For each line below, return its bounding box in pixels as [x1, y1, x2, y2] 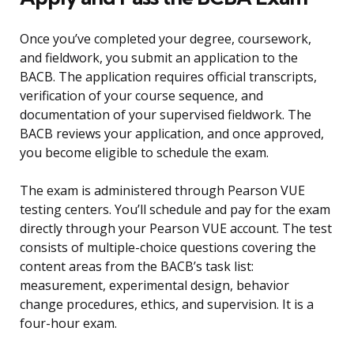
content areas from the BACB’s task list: [20, 258, 254, 276]
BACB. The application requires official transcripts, [20, 68, 317, 86]
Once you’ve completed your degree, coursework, [20, 30, 311, 48]
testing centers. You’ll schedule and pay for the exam [20, 201, 330, 219]
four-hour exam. [20, 314, 117, 333]
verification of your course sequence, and [20, 87, 263, 105]
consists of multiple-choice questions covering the [20, 239, 316, 257]
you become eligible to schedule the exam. [20, 144, 269, 162]
